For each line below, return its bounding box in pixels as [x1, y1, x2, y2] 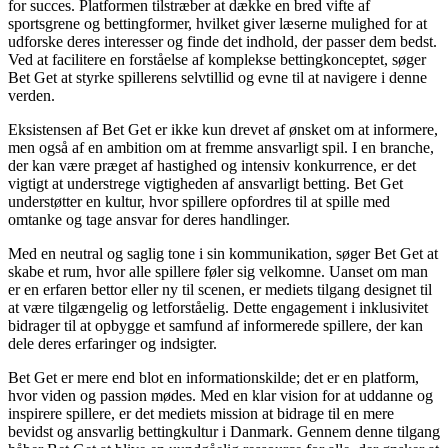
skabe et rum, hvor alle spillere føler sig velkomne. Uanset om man [8, 263, 428, 281]
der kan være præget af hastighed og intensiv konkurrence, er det [8, 157, 416, 175]
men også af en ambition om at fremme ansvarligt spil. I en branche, [8, 139, 434, 157]
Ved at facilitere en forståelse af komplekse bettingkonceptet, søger [8, 51, 426, 69]
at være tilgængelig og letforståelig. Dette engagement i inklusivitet [8, 299, 428, 317]
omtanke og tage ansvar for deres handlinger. [8, 211, 290, 229]
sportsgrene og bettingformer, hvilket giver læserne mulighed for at [8, 15, 427, 33]
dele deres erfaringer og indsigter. [8, 335, 217, 353]
